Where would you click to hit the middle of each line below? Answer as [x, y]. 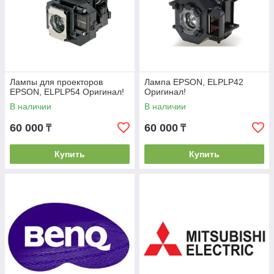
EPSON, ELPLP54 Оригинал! [67, 92]
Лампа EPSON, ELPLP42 [194, 82]
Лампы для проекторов [56, 82]
